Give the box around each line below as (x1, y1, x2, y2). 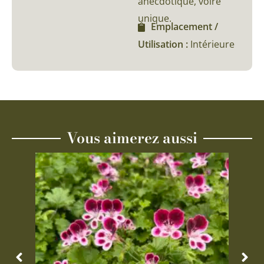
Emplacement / (151, 20, 218, 34)
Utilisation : (138, 38, 190, 51)
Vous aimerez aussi (67, 127, 197, 150)
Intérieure (190, 38, 235, 51)
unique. (138, 12, 171, 25)
